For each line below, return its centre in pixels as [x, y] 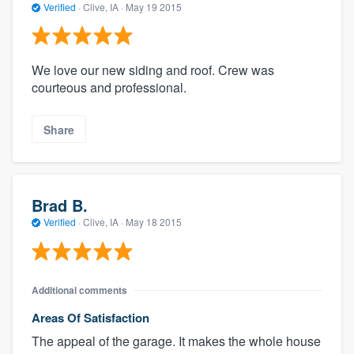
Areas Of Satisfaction [90, 317]
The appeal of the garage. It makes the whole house [176, 341]
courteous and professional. [109, 88]
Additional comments [79, 290]
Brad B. [60, 205]
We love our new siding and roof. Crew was [153, 70]
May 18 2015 [154, 222]
